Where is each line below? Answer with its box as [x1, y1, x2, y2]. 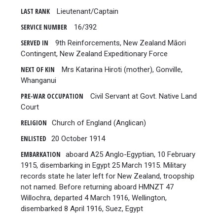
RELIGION [20, 118, 47, 127]
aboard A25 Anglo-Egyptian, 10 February [65, 149, 195, 159]
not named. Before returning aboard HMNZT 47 [20, 182, 174, 191]
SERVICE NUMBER [20, 22, 67, 32]
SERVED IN [20, 38, 48, 47]
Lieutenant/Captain [54, 6, 118, 16]
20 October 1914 [51, 134, 105, 143]
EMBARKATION [20, 149, 61, 159]
